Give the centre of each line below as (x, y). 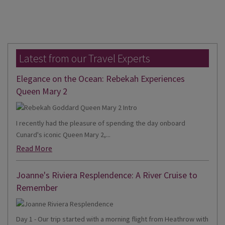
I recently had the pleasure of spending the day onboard (101, 123)
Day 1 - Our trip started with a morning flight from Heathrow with (112, 219)
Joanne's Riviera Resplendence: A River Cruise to (107, 175)
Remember (37, 187)
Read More (34, 148)
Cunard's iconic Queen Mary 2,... (63, 134)
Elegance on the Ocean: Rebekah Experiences (100, 79)
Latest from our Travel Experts (85, 59)
